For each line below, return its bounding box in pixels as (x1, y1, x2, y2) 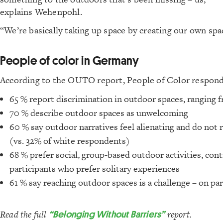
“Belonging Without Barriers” (48, 208, 165, 220)
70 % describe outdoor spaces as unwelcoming (9, 106, 188, 119)
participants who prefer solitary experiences (9, 162, 180, 175)
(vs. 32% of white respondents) (9, 134, 130, 147)
